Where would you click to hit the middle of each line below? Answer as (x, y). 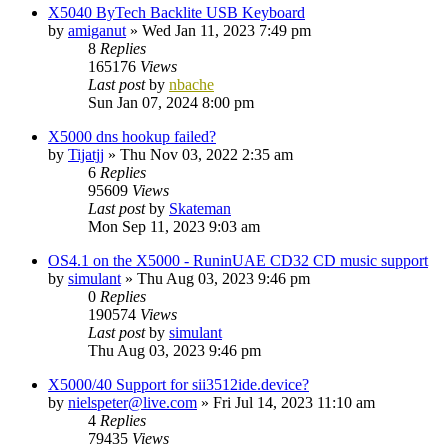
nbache (191, 84)
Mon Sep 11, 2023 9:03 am (174, 226)
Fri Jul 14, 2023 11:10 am (294, 402)
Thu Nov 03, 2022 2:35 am (206, 154)
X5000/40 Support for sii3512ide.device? (178, 384)
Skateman (200, 208)
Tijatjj (86, 154)
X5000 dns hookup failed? (132, 136)
